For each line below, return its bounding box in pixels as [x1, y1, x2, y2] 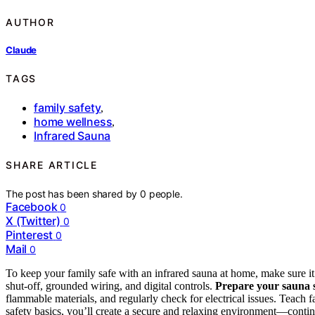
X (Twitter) [6, 213, 60, 228]
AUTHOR [6, 15, 55, 28]
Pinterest [6, 227, 53, 242]
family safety [34, 101, 101, 115]
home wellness [34, 115, 112, 129]
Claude [6, 44, 37, 56]
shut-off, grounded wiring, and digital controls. [6, 279, 215, 292]
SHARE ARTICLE [6, 159, 98, 172]
